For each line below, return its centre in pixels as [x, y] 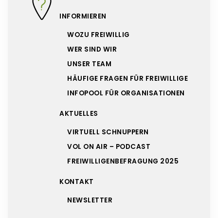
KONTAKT [77, 182]
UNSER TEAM [89, 64]
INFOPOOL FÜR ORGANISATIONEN [126, 93]
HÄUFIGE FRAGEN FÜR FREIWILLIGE [127, 78]
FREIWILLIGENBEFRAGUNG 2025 [123, 161]
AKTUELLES [79, 113]
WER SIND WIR [92, 49]
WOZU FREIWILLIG [99, 35]
